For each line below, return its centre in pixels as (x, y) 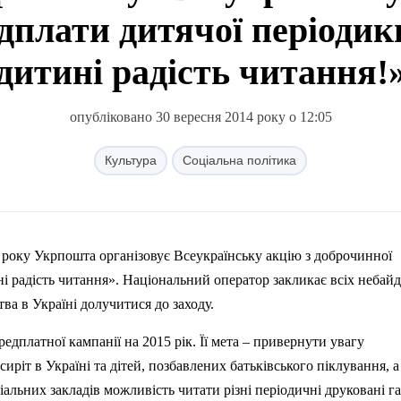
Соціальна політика (239, 160)
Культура (131, 160)
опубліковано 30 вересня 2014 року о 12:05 (200, 117)
